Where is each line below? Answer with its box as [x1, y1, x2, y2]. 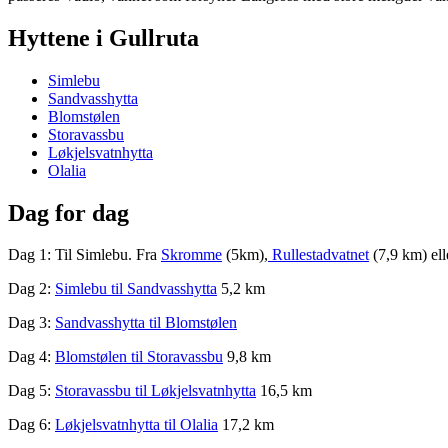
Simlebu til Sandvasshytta [55, 280, 217, 298]
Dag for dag [8, 199, 129, 226]
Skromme [161, 246, 222, 264]
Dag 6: [8, 416, 55, 434]
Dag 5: [8, 382, 55, 400]
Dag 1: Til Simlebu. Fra [8, 246, 161, 264]
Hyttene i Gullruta [8, 24, 199, 51]
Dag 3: [8, 314, 55, 332]
